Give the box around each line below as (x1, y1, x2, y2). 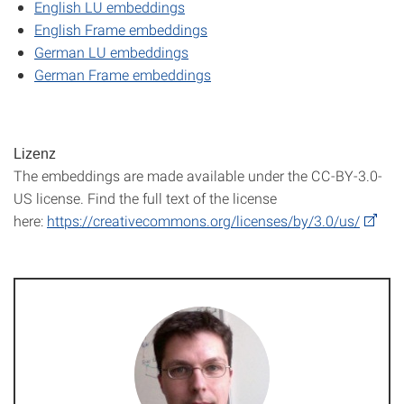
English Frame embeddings (34, 20, 207, 39)
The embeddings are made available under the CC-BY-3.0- (14, 166, 382, 185)
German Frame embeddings (34, 65, 211, 84)
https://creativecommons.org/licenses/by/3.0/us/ (47, 211, 360, 230)
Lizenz (14, 146, 56, 161)
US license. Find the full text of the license (14, 188, 277, 207)
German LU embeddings (34, 42, 188, 61)
